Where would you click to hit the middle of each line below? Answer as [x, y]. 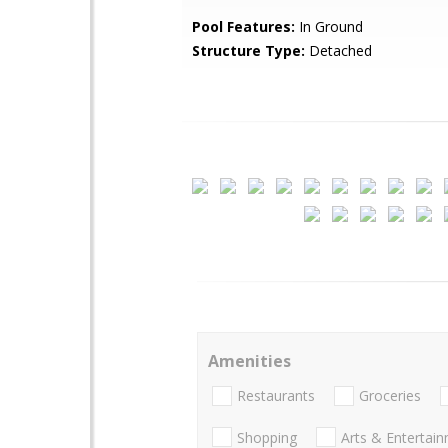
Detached [338, 50]
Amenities [249, 361]
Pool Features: [243, 26]
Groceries [390, 396]
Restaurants [276, 396]
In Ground [329, 26]
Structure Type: [248, 50]
